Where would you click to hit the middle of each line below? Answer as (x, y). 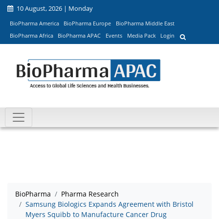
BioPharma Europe (88, 23)
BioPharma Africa (31, 36)
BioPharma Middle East (145, 23)
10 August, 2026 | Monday (54, 8)
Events (114, 36)
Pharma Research (90, 194)
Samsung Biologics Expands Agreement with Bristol (109, 204)
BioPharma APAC (79, 36)
